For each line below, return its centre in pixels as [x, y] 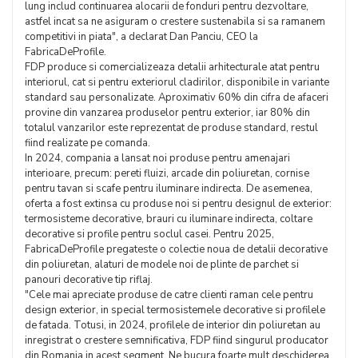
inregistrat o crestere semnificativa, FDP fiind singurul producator [177, 340]
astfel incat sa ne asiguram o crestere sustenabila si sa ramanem [175, 22]
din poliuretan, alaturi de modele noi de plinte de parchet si [162, 265]
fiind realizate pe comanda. [88, 143]
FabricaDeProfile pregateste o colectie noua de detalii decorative [176, 249]
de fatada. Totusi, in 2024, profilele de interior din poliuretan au [173, 325]
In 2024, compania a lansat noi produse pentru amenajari [157, 158]
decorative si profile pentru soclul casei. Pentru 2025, [149, 234]
